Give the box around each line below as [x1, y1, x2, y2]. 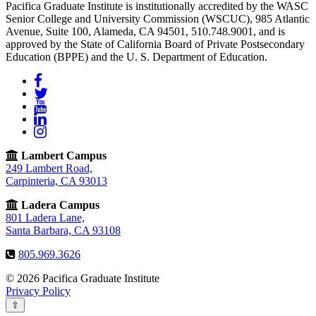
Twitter [47, 86, 79, 99]
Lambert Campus [21, 149, 107, 162]
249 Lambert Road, [6, 162, 92, 174]
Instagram [46, 124, 90, 137]
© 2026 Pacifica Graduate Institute [6, 272, 159, 284]
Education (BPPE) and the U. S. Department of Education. [6, 50, 267, 63]
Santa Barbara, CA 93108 [6, 224, 121, 236]
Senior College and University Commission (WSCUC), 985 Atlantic [6, 12, 310, 25]
